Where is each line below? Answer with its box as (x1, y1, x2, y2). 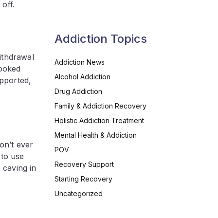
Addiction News (54, 58, 105, 67)
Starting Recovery (54, 175, 112, 183)
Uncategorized (54, 189, 103, 198)
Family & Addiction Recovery (54, 102, 146, 110)
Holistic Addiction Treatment (54, 116, 144, 125)
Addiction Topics (54, 32, 147, 46)
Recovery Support (54, 160, 114, 169)
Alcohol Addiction (54, 73, 110, 81)
